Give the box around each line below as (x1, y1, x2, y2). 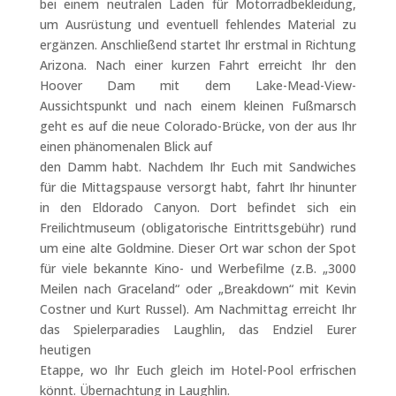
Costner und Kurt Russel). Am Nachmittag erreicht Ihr (39, 301, 357, 317)
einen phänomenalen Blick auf (39, 138, 212, 155)
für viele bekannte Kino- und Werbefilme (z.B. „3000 (39, 260, 357, 277)
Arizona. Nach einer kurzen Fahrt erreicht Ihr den (39, 57, 357, 73)
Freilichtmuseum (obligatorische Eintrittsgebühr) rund (39, 219, 357, 236)
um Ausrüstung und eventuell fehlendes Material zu (39, 16, 357, 33)
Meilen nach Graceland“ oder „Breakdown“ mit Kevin (39, 280, 357, 297)
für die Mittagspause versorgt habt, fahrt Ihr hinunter (39, 179, 357, 195)
